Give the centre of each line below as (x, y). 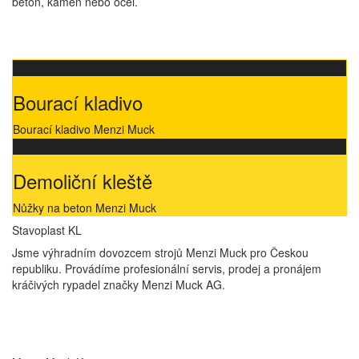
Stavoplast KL (47, 230)
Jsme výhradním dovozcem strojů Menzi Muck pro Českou (160, 253)
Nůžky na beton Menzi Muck (85, 208)
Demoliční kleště (83, 181)
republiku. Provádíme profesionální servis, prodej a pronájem (167, 269)
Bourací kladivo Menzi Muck (84, 129)
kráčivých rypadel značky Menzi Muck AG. (119, 285)
